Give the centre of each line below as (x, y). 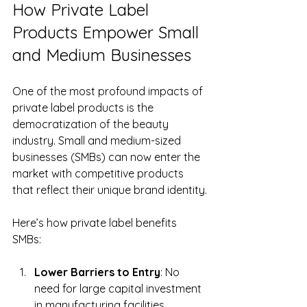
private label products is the (84, 108)
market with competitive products (99, 174)
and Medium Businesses (102, 55)
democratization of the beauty (92, 124)
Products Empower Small (108, 33)
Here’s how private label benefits (96, 223)
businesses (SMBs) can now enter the (108, 157)
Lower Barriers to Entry (97, 272)
